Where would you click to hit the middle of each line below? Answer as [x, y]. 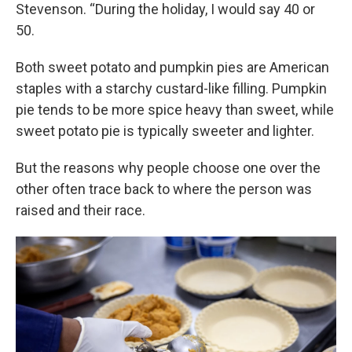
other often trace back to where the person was [164, 189]
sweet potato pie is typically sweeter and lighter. [165, 131]
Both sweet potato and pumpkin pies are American [172, 67]
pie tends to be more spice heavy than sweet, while [175, 110]
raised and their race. [81, 210]
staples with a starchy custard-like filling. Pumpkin [171, 88]
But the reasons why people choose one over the [168, 168]
